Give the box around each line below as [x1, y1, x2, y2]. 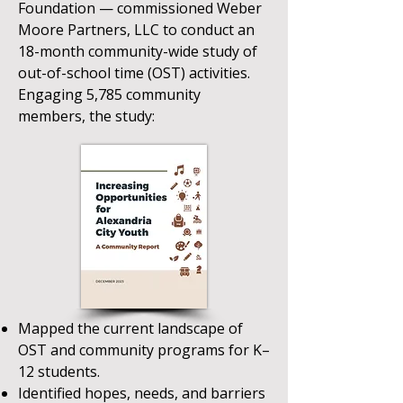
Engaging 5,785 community [18, 85, 201, 104]
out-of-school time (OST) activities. [18, 63, 250, 83]
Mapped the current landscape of [18, 318, 243, 338]
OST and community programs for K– [18, 340, 270, 360]
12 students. [18, 362, 100, 381]
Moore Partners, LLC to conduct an [18, 20, 255, 40]
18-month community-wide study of [18, 41, 257, 61]
